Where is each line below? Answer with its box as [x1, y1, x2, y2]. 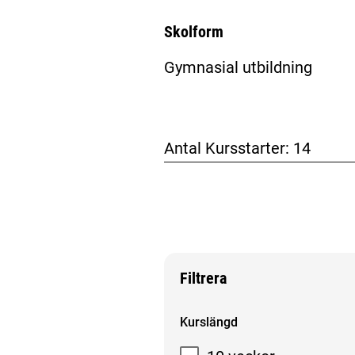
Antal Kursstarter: [163, 139, 293, 158]
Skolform [163, 21, 223, 41]
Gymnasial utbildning [163, 58, 312, 78]
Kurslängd [179, 315, 238, 330]
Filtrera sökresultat [179, 307, 288, 323]
